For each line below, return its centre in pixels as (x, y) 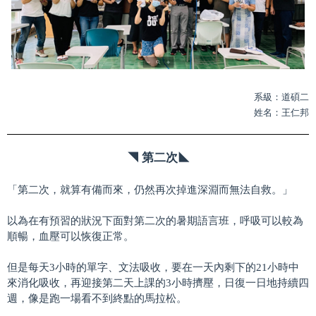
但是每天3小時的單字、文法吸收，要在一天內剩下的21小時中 (153, 267)
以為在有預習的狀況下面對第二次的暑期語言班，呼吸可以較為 (155, 220)
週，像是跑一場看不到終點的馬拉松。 (97, 298)
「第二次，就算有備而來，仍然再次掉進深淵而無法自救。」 (150, 189)
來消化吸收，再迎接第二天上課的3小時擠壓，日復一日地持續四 (158, 282)
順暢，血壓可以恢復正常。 (71, 236)
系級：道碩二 (281, 97)
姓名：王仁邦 (281, 112)
